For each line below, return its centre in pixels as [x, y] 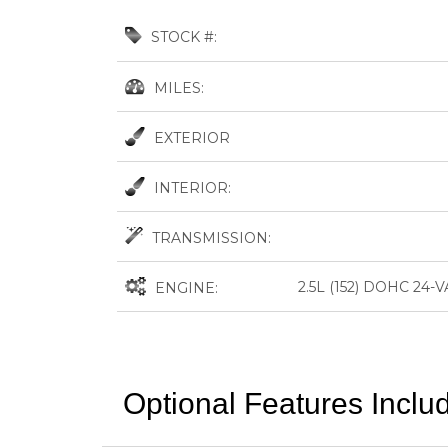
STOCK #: [182, 36]
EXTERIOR [190, 137]
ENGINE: [184, 287]
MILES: [177, 87]
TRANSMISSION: [209, 237]
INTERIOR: [190, 187]
